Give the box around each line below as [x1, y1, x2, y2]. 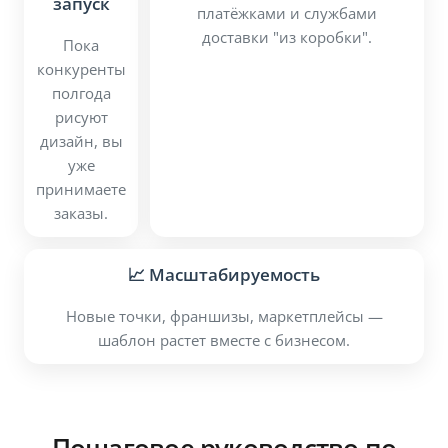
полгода [51, 83, 111, 104]
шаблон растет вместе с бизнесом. [98, 330, 350, 351]
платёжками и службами [197, 3, 377, 24]
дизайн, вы [39, 131, 123, 152]
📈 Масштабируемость [128, 263, 320, 287]
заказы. [54, 203, 108, 224]
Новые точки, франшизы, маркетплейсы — [65, 306, 383, 327]
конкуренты [36, 59, 126, 80]
